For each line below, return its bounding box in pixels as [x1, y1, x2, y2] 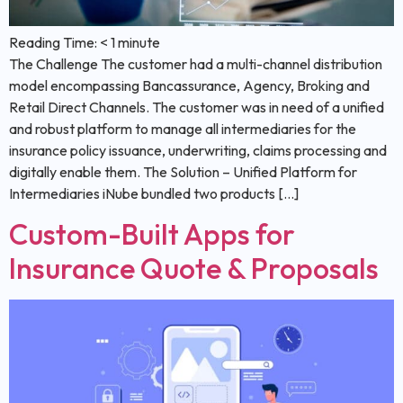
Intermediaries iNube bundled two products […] [9, 184, 299, 203]
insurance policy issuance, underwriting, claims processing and [9, 141, 387, 160]
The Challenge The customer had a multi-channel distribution [9, 55, 382, 74]
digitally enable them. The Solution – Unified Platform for [9, 163, 357, 182]
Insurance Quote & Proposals [9, 250, 379, 287]
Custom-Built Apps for [9, 216, 295, 253]
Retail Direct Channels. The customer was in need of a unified [9, 98, 384, 117]
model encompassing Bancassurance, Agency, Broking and [9, 76, 370, 95]
